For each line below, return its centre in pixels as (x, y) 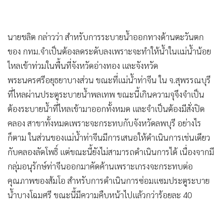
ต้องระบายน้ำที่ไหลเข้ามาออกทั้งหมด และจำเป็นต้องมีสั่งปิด (106, 108)
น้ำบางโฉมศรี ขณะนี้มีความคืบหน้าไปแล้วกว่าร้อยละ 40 (100, 194)
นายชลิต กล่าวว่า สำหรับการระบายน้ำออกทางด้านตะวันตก (106, 36)
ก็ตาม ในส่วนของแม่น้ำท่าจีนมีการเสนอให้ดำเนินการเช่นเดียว (109, 137)
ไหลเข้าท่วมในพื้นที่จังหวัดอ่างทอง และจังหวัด (83, 65)
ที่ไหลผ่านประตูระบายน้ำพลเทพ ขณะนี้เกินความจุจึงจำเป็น (106, 94)
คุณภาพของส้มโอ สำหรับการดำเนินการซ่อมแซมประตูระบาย (109, 180)
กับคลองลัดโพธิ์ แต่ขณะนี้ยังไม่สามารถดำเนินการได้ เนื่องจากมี (111, 151)
